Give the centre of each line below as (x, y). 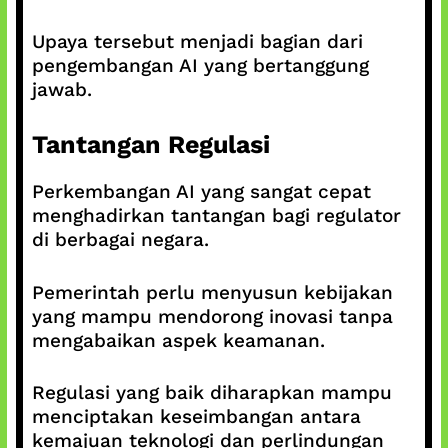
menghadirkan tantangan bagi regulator (216, 215)
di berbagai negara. (120, 239)
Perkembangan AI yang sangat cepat (201, 191)
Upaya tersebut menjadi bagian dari (197, 41)
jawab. (61, 89)
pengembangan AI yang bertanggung (200, 65)
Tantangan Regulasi (150, 144)
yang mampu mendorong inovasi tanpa (212, 316)
